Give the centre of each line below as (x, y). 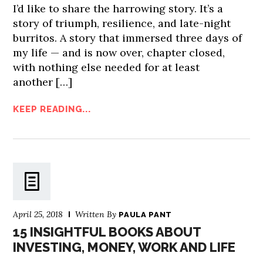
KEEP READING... (52, 109)
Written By (97, 214)
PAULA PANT (145, 214)
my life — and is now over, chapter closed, (119, 52)
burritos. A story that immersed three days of (128, 38)
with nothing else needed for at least (107, 67)
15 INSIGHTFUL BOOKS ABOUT (107, 232)
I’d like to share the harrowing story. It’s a (118, 8)
